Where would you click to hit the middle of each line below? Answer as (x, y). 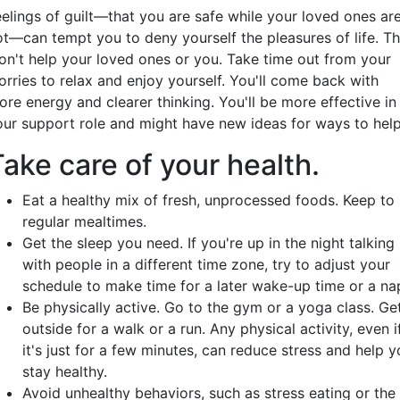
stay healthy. (65, 371)
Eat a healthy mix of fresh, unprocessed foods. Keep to (208, 200)
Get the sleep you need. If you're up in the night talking (208, 243)
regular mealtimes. (84, 221)
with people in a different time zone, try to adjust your (206, 264)
